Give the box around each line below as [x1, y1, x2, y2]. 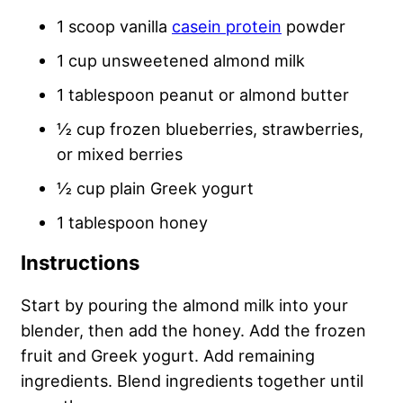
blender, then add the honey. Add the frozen [21, 319, 366, 340]
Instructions [21, 250, 144, 274]
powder [282, 15, 345, 36]
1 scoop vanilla [57, 15, 172, 36]
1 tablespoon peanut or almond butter [57, 84, 349, 104]
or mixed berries [57, 143, 183, 164]
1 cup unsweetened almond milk [57, 49, 309, 70]
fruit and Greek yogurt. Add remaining [21, 345, 315, 365]
